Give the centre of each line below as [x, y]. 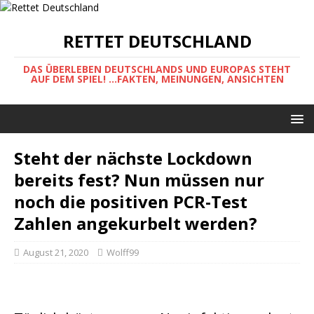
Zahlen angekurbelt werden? [136, 223]
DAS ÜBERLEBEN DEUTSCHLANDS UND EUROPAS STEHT [157, 69]
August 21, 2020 [56, 252]
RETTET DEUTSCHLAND [157, 41]
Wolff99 [123, 252]
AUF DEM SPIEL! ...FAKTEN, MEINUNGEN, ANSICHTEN [157, 79]
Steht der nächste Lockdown [133, 158]
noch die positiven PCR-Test [131, 202]
